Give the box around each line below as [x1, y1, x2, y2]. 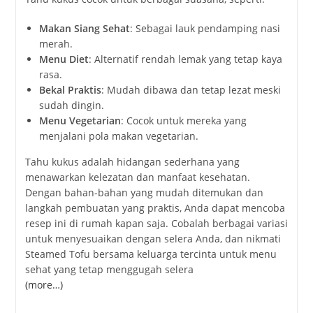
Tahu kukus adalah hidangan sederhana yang [24, 155, 240, 169]
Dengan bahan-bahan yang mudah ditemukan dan [24, 186, 263, 200]
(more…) [24, 278, 63, 292]
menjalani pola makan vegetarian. [38, 129, 198, 143]
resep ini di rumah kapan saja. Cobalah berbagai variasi [24, 217, 288, 231]
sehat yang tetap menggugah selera [24, 263, 194, 277]
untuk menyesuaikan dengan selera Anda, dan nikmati [24, 232, 281, 246]
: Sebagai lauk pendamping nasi [129, 22, 280, 36]
